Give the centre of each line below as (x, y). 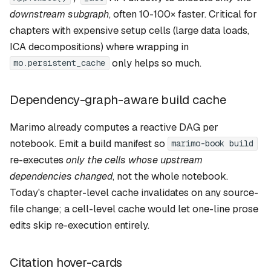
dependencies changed (61, 176)
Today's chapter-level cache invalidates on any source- (134, 192)
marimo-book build (213, 144)
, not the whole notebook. (170, 176)
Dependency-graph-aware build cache (118, 100)
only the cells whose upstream (134, 160)
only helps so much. (155, 63)
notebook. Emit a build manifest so (89, 143)
